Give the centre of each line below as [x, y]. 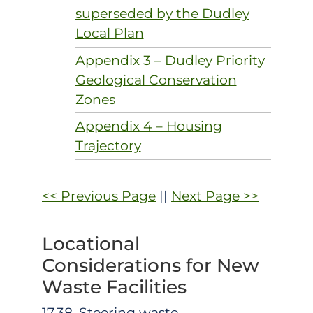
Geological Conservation [156, 80]
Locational [91, 243]
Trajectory [108, 146]
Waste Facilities [114, 286]
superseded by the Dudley [162, 14]
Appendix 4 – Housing [148, 126]
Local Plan [109, 34]
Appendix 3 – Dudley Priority [170, 60]
